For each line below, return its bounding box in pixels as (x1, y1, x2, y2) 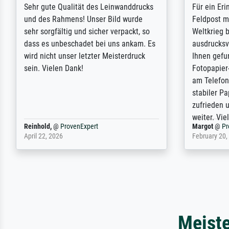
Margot (192, 122, 213, 131)
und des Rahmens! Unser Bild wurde (24, 14, 143, 25)
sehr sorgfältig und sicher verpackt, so (24, 27, 150, 37)
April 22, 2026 (24, 132, 63, 141)
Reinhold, (24, 122, 52, 131)
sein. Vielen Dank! (24, 63, 84, 74)
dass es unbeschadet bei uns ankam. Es (24, 39, 156, 49)
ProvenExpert (60, 122, 99, 131)
